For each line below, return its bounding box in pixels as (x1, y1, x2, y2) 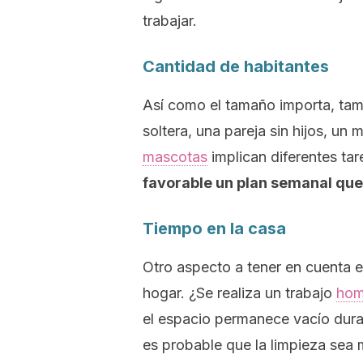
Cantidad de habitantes (143, 57, 329, 76)
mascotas (143, 148, 207, 165)
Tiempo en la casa (143, 219, 286, 238)
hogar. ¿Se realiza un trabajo (143, 284, 336, 301)
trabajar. (143, 12, 197, 29)
